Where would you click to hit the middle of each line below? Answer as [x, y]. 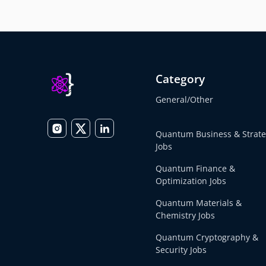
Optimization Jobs [191, 181]
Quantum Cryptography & [207, 237]
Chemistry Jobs [185, 216]
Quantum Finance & [195, 169]
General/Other [184, 100]
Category [180, 79]
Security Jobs [181, 250]
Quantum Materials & [198, 203]
